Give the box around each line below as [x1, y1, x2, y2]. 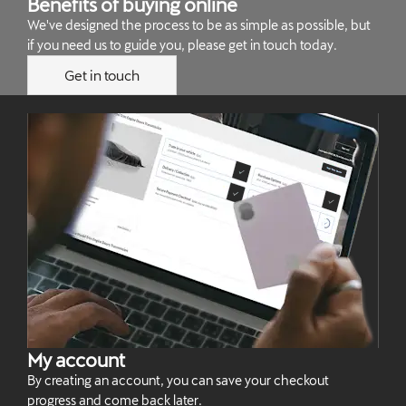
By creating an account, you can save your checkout [27, 372, 329, 388]
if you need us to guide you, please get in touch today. [27, 36, 337, 53]
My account [27, 347, 125, 371]
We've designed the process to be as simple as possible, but [27, 16, 371, 33]
